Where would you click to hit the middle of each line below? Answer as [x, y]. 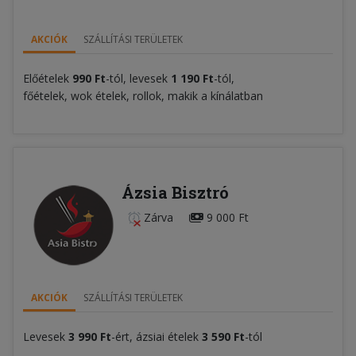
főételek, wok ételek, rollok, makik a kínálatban [143, 95]
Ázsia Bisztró [175, 192]
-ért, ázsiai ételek [157, 336]
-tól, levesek [138, 78]
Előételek [46, 78]
